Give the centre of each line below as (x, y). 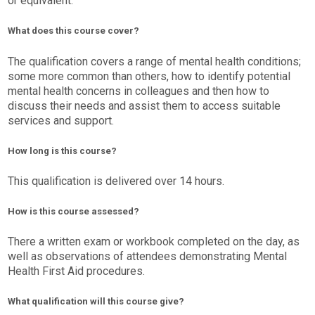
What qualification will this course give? (96, 302)
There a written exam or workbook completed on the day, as (154, 242)
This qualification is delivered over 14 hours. (116, 181)
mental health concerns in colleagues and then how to (139, 91)
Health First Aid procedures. (77, 271)
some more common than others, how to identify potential (149, 76)
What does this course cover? (74, 31)
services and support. (61, 120)
